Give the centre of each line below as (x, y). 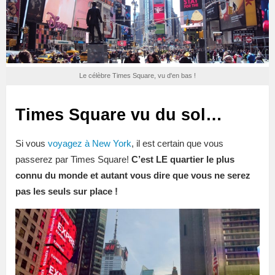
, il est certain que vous (177, 143)
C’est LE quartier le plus (183, 159)
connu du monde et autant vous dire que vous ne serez (133, 175)
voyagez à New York (90, 143)
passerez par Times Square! (73, 159)
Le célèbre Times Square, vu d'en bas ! (137, 76)
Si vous (32, 143)
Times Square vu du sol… (119, 114)
